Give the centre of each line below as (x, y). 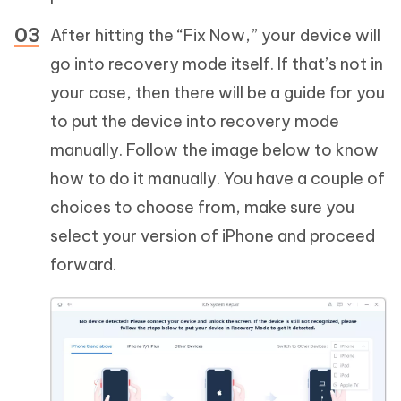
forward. (83, 265)
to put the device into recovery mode (195, 122)
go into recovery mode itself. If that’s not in (217, 64)
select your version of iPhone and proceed (213, 236)
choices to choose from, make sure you (202, 208)
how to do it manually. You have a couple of (218, 179)
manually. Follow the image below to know (214, 150)
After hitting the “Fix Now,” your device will (215, 36)
